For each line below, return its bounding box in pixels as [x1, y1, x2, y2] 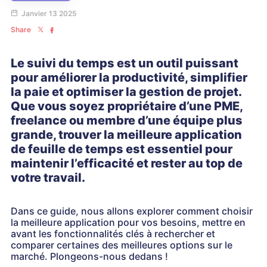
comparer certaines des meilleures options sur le [11, 239, 232, 251]
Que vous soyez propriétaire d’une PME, [11, 99, 243, 113]
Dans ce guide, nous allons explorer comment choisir [11, 205, 253, 217]
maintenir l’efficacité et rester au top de [11, 156, 243, 170]
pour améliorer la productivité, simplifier [11, 70, 247, 85]
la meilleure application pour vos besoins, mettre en [11, 216, 246, 228]
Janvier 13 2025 [21, 9, 76, 18]
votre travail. [11, 170, 85, 185]
